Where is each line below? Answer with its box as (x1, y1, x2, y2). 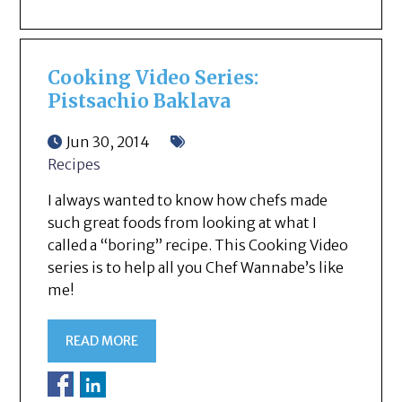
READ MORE (66, 332, 139, 349)
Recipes (48, 154, 101, 173)
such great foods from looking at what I (48, 213, 318, 232)
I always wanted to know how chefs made (48, 190, 328, 209)
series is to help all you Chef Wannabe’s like (48, 258, 345, 276)
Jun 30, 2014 (66, 132, 151, 151)
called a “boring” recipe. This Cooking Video (48, 235, 349, 254)
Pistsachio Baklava (48, 89, 232, 113)
